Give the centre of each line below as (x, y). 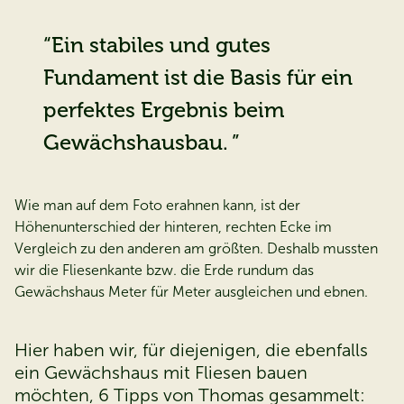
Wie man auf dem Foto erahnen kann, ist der (157, 206)
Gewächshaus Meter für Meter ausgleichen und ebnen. (191, 292)
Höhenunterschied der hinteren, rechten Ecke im (173, 227)
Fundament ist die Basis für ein (198, 78)
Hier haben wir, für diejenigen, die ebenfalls (191, 350)
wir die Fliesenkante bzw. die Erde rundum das (164, 271)
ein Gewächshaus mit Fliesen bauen (161, 373)
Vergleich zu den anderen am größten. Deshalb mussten (196, 249)
